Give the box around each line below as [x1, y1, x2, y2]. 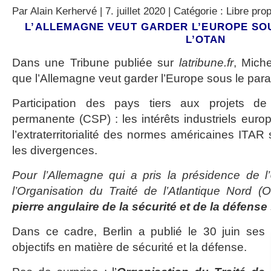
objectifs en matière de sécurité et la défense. [12, 241, 247, 253]
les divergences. [12, 144, 97, 157]
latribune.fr [178, 56, 233, 69]
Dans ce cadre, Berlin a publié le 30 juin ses [12, 225, 265, 238]
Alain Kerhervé [30, 5, 97, 17]
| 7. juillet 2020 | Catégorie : [97, 5, 226, 17]
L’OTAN [185, 33, 226, 45]
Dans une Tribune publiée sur [12, 56, 179, 69]
